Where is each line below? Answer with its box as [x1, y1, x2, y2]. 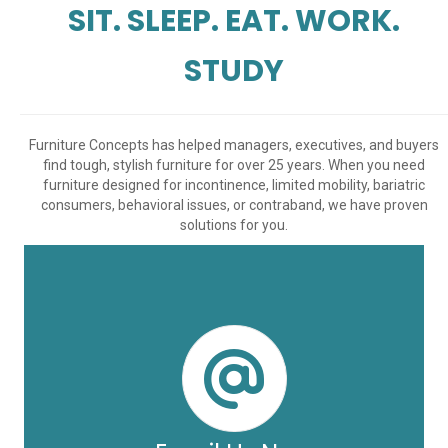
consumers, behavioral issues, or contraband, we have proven [40, 196, 428, 213]
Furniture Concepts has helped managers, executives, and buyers [29, 136, 439, 153]
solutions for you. [180, 216, 288, 233]
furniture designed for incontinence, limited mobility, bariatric [43, 176, 425, 193]
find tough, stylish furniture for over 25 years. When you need [43, 156, 425, 173]
